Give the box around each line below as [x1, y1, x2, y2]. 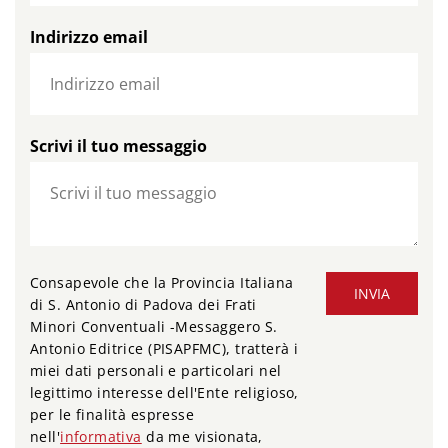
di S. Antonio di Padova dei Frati [30, 295, 257, 315]
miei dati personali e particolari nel [30, 361, 282, 381]
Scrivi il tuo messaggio [30, 135, 207, 158]
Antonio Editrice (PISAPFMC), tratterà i [30, 339, 299, 359]
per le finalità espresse [30, 405, 195, 425]
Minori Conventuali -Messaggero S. [30, 317, 278, 337]
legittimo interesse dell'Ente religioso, [30, 383, 299, 403]
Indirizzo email [30, 26, 148, 49]
